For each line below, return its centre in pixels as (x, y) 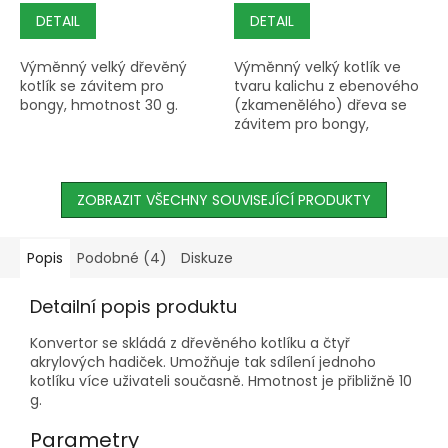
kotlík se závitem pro (92, 85)
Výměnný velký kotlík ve (317, 66)
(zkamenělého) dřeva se (320, 104)
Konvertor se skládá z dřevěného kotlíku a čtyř (190, 342)
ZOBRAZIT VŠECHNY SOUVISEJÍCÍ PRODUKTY (224, 199)
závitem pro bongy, (301, 123)
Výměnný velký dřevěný (103, 66)
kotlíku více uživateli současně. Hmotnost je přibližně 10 (221, 380)
